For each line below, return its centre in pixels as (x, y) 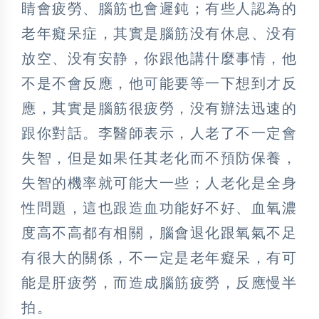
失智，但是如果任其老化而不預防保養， (159, 158)
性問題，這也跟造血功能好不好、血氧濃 (159, 208)
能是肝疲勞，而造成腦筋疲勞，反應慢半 (159, 282)
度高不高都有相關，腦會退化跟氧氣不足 (159, 232)
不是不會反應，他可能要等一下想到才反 (159, 83)
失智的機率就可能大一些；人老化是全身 (159, 183)
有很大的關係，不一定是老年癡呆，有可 (159, 257)
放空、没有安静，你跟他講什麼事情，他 (159, 58)
